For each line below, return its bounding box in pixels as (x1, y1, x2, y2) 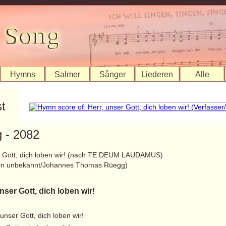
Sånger (99, 70, 126, 79)
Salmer (54, 70, 80, 79)
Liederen (141, 70, 173, 79)
